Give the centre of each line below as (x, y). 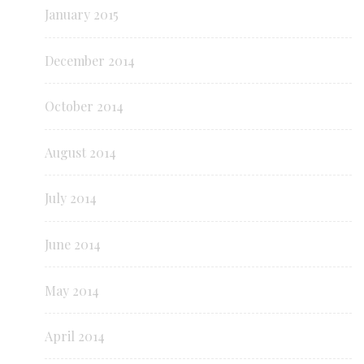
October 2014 (84, 106)
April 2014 (75, 336)
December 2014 (90, 60)
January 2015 (82, 15)
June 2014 (73, 244)
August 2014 (80, 152)
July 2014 (71, 198)
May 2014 (72, 290)
